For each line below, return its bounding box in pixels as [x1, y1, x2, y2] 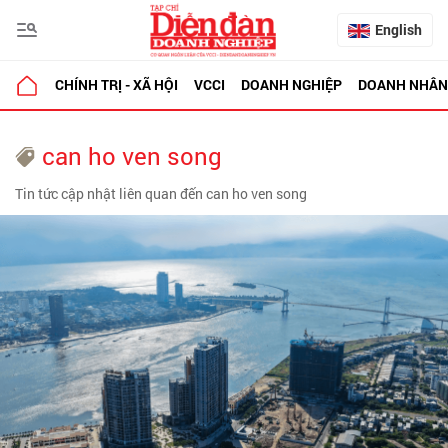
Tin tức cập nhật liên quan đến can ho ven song [15, 184, 307, 203]
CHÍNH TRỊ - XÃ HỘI [55, 75, 178, 94]
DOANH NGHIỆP [241, 75, 342, 94]
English [375, 20, 422, 39]
